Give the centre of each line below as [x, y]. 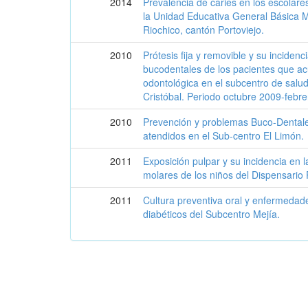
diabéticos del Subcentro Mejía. [212, 214]
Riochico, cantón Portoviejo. [204, 30]
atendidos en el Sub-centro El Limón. [224, 135]
